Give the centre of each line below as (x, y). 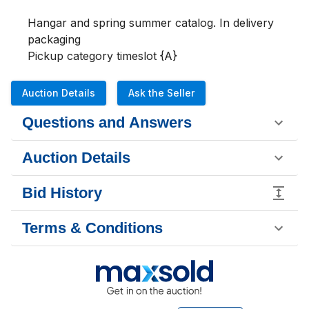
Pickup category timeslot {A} (102, 56)
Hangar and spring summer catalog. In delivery (151, 23)
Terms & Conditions (92, 228)
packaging (56, 39)
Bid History (62, 193)
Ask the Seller (161, 93)
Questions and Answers (107, 122)
